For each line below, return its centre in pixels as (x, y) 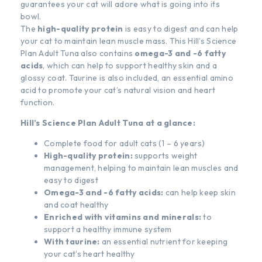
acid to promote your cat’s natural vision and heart (118, 90)
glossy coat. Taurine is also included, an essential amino (127, 77)
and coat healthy (76, 204)
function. (38, 102)
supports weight (166, 155)
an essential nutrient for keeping (165, 241)
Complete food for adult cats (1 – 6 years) (125, 143)
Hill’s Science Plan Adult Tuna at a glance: (108, 123)
